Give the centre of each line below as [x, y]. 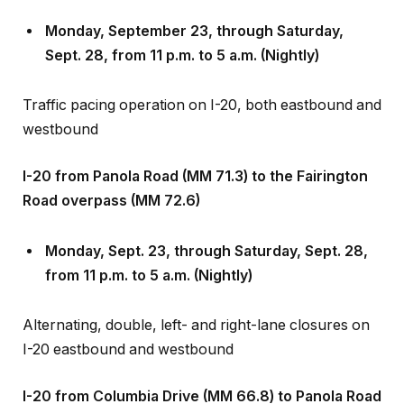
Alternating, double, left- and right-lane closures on [196, 301]
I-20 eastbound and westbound [128, 326]
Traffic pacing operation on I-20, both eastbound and [202, 81]
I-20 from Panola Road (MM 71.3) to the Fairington [195, 151]
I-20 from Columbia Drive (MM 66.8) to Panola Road [202, 372]
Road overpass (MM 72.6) [111, 176]
